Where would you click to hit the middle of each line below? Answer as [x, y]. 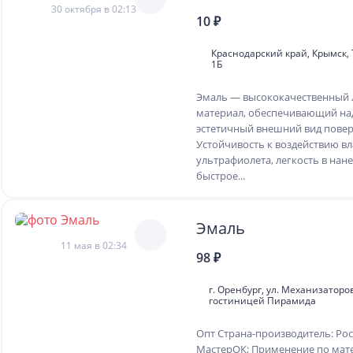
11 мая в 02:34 [94, 245]
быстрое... [221, 176]
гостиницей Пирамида [263, 301]
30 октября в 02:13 [94, 9]
